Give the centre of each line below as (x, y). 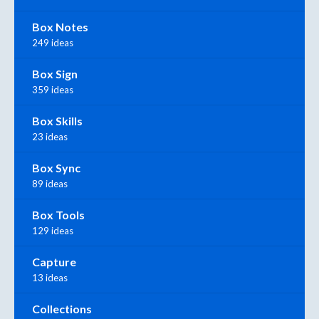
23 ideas (50, 136)
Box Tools (58, 214)
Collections (62, 308)
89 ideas (50, 183)
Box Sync (56, 167)
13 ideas (50, 277)
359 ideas (53, 89)
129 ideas (53, 230)
